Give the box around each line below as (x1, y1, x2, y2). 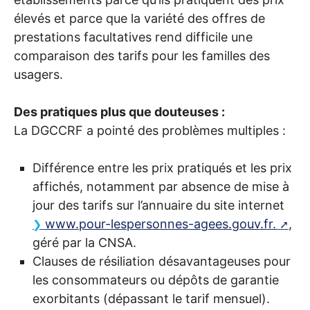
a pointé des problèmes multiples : (83, 123, 286, 138)
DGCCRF (31, 123, 83, 138)
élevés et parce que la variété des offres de (14, 11, 265, 26)
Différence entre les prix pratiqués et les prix (33, 161, 292, 176)
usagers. (14, 67, 63, 82)
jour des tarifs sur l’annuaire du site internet (33, 198, 284, 213)
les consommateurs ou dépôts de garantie (33, 273, 279, 288)
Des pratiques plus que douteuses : (14, 104, 225, 120)
